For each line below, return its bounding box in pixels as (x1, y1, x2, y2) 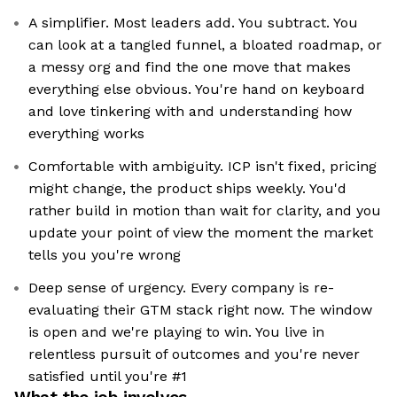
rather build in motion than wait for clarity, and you (28, 202, 381, 220)
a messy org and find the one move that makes (28, 58, 351, 76)
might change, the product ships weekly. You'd (28, 180, 346, 198)
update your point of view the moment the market (28, 224, 373, 242)
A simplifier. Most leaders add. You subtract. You (28, 14, 358, 32)
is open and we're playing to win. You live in (28, 323, 324, 341)
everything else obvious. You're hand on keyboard (28, 81, 365, 98)
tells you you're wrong (28, 246, 181, 264)
